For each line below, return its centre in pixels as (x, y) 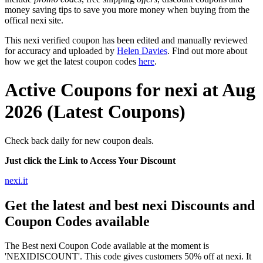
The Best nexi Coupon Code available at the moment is (107, 246)
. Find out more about (207, 50)
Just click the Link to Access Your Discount (90, 160)
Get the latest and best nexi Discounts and (130, 205)
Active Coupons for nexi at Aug (130, 90)
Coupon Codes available (77, 221)
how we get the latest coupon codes (72, 61)
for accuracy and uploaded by (61, 50)
